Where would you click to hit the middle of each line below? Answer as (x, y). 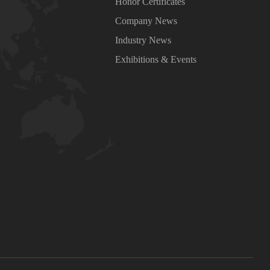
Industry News (143, 40)
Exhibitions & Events (156, 59)
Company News (146, 21)
